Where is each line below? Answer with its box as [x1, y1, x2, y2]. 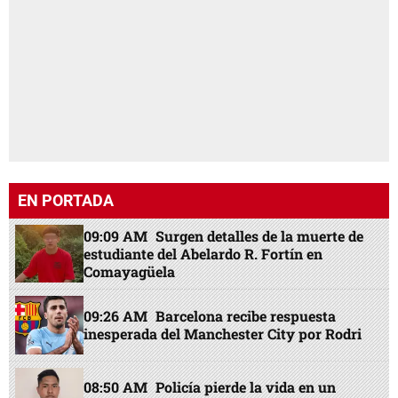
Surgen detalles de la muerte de [155, 226, 364, 245]
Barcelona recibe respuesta [155, 306, 337, 326]
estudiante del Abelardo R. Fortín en [84, 243, 323, 263]
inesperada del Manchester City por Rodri [84, 324, 362, 344]
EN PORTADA [18, 191, 114, 211]
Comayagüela [84, 261, 176, 281]
